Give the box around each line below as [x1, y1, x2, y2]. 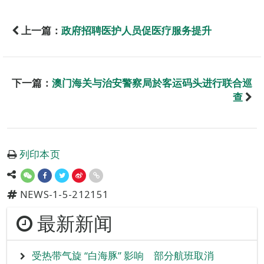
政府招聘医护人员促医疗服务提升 [61, 24, 212, 38]
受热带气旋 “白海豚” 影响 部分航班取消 [31, 249, 214, 263]
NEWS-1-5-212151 [17, 187, 109, 202]
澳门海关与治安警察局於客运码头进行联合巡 [52, 76, 252, 90]
